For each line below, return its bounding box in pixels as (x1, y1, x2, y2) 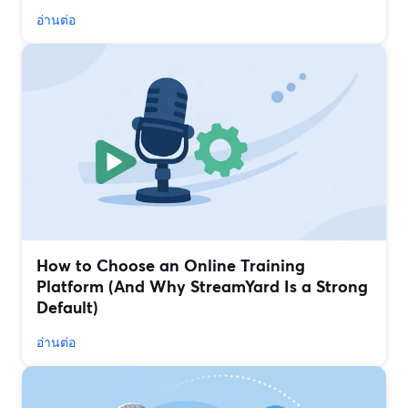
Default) (36, 296, 98, 319)
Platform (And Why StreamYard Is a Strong (36, 275, 368, 298)
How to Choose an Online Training (36, 254, 305, 277)
